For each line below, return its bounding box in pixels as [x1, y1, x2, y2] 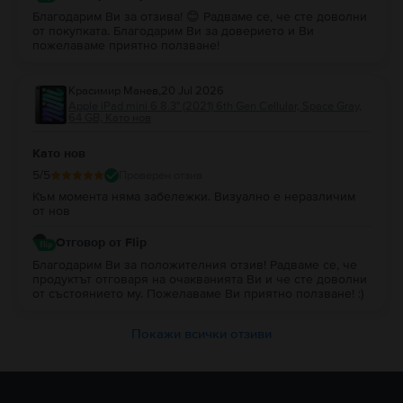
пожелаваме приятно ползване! [32, 38, 219, 54]
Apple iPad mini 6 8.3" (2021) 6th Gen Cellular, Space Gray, [68, 99, 362, 114]
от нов [32, 203, 70, 219]
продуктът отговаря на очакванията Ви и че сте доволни [32, 272, 367, 288]
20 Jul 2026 [161, 84, 224, 99]
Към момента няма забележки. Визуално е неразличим [32, 189, 355, 205]
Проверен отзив [119, 167, 202, 183]
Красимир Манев [68, 84, 158, 99]
